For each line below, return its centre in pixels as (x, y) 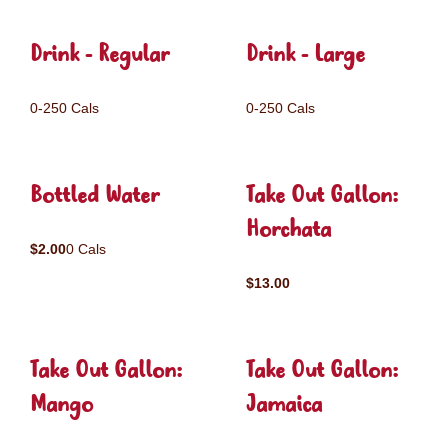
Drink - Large (305, 55)
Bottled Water (94, 196)
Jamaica (284, 405)
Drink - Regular (99, 55)
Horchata (288, 230)
